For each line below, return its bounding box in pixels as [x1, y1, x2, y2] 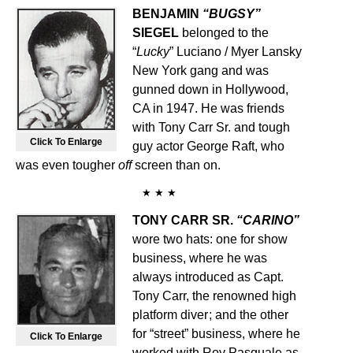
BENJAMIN [132, 7, 203, 20]
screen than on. [132, 158, 221, 172]
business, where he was [132, 251, 267, 265]
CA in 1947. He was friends [132, 102, 284, 115]
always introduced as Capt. [132, 270, 284, 284]
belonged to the [182, 26, 269, 39]
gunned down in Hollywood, [132, 83, 288, 96]
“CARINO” [236, 214, 299, 227]
